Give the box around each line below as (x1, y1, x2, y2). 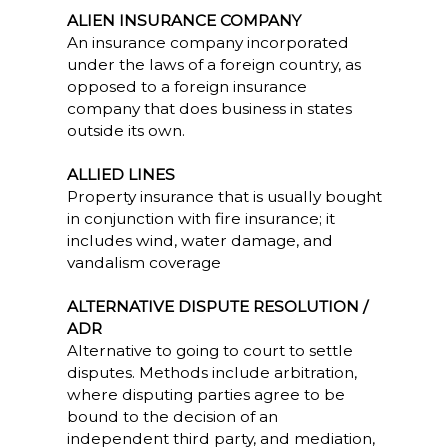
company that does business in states (66, 99, 352, 118)
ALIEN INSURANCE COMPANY (66, 11, 301, 30)
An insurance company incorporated (66, 33, 349, 52)
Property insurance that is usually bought (66, 187, 382, 206)
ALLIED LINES (66, 165, 175, 184)
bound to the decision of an (66, 407, 278, 426)
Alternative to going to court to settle (66, 341, 353, 360)
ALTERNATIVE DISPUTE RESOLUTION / (66, 297, 368, 316)
